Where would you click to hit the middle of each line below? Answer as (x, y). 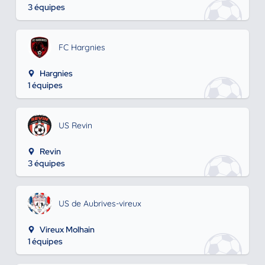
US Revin (75, 125)
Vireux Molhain (67, 230)
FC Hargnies (82, 47)
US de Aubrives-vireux (100, 203)
